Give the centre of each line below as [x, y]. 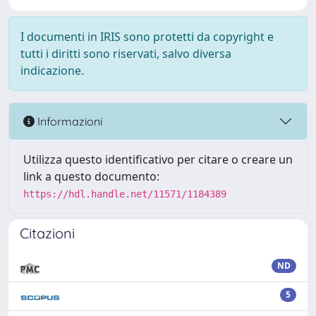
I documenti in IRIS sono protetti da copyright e [147, 37]
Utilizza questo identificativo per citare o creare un [158, 159]
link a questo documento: [91, 176]
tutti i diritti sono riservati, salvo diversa [126, 54]
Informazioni [68, 121]
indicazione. [52, 71]
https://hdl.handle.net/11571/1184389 [125, 194]
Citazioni [47, 233]
